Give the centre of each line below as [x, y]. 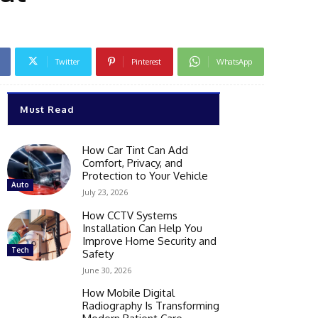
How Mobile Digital [128, 292]
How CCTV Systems [130, 215]
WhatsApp [234, 61]
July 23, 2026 [105, 192]
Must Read [47, 109]
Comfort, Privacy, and [132, 163]
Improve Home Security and [149, 241]
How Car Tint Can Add [135, 150]
